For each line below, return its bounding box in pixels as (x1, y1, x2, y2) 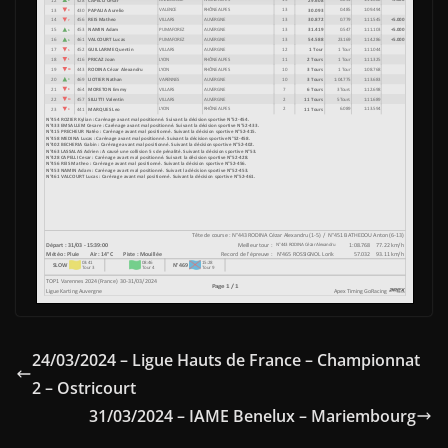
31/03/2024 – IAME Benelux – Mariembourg (89, 405, 416, 428)
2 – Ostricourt (32, 377, 136, 400)
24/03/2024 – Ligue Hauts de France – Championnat (32, 349, 420, 372)
